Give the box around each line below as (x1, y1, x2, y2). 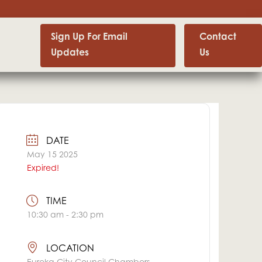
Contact (199, 32, 236, 42)
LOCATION (46, 244, 95, 254)
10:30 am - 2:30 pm (27, 212, 104, 220)
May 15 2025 (27, 151, 78, 160)
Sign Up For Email (51, 32, 128, 42)
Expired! (27, 164, 60, 173)
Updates (51, 48, 89, 58)
